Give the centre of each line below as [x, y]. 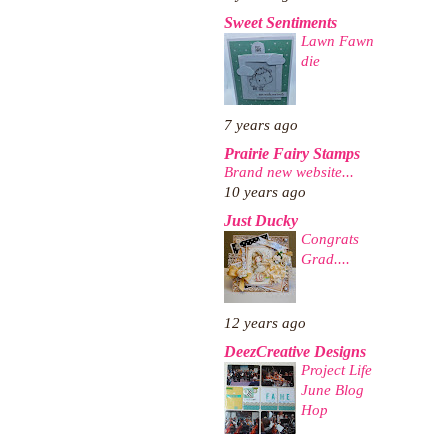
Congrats [330, 239]
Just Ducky [261, 221]
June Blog [332, 390]
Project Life [336, 370]
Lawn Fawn [337, 41]
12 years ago [265, 323]
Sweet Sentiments [280, 23]
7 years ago [261, 125]
